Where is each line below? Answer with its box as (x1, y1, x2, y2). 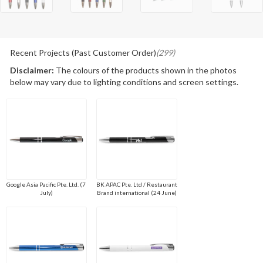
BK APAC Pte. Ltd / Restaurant (96, 181, 177, 188)
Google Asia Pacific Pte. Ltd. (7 (6, 181, 86, 188)
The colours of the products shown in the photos (53, 65, 237, 76)
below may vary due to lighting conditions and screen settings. (9, 77, 238, 87)
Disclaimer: (9, 65, 54, 76)
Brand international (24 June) (96, 189, 177, 197)
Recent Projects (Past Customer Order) (9, 48, 156, 58)
